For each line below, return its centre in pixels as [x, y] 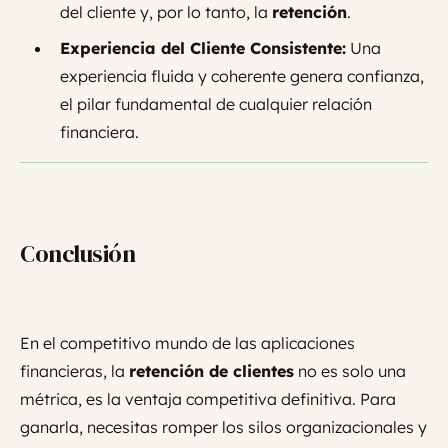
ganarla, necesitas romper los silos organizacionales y [223, 427]
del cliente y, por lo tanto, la [166, 12]
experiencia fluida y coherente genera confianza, [242, 76]
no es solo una [350, 371]
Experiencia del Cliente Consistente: [203, 48]
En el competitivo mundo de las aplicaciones [187, 343]
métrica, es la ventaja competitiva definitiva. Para [208, 399]
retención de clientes [211, 371]
